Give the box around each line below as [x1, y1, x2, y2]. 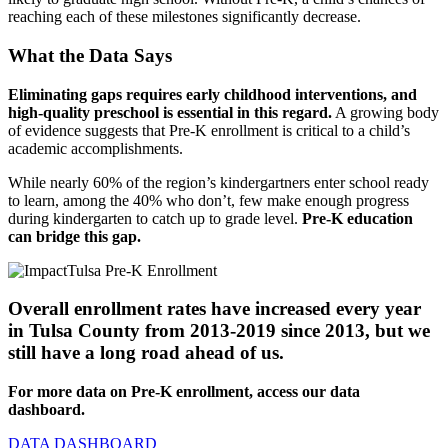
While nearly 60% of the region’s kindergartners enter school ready [8, 173, 429, 191]
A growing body [332, 103, 439, 121]
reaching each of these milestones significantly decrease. [8, 8, 361, 26]
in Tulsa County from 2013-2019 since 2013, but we [8, 320, 430, 342]
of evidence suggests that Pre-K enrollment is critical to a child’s [8, 121, 410, 139]
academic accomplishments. [8, 139, 183, 157]
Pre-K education [302, 209, 413, 227]
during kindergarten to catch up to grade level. [8, 209, 302, 227]
